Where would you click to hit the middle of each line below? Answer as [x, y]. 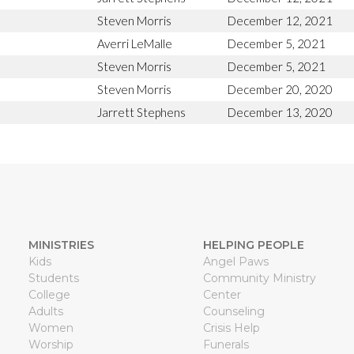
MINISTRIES [61, 245]
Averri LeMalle [135, 43]
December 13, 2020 [280, 112]
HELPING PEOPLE [253, 245]
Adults [45, 311]
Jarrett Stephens [141, 112]
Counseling [233, 311]
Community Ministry [259, 278]
